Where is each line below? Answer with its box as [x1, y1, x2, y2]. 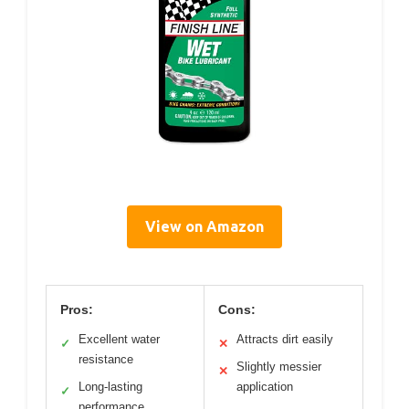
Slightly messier [236, 359, 321, 373]
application [236, 379, 293, 393]
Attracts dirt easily [236, 331, 333, 346]
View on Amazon [145, 217, 264, 235]
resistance [79, 351, 133, 366]
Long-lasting [79, 379, 142, 393]
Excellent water [79, 331, 160, 346]
